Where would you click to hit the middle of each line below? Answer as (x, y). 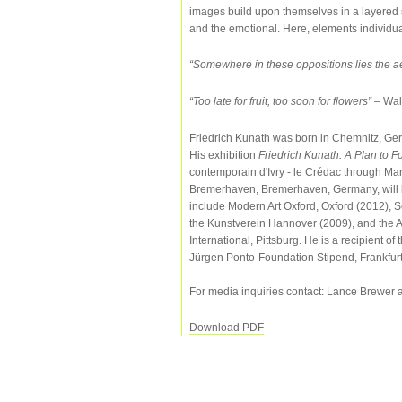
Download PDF (227, 328)
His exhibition (224, 155)
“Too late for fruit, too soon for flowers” (280, 101)
